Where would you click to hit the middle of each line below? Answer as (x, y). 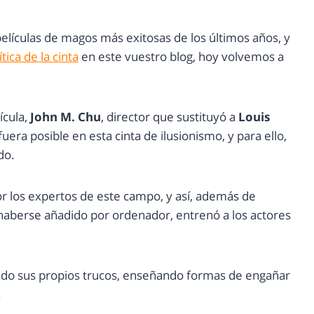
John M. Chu (64, 117)
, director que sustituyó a (170, 117)
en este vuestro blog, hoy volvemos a (181, 57)
